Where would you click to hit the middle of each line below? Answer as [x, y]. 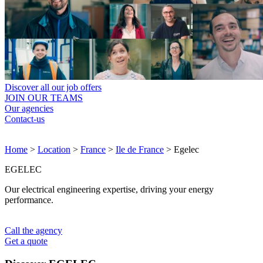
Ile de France [140, 150]
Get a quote [26, 241]
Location [54, 150]
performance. [29, 200]
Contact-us [25, 119]
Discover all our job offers [53, 87]
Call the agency [33, 231]
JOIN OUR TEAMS [44, 98]
